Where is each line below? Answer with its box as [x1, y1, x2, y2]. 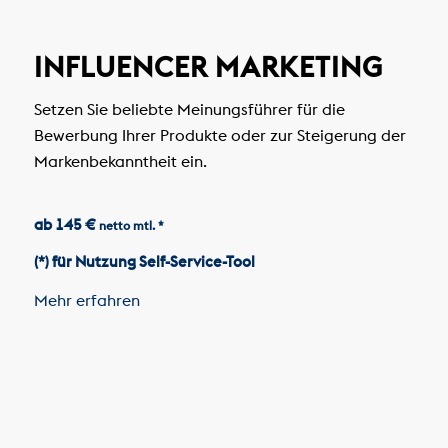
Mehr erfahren [33, 290, 144, 311]
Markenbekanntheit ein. [33, 150, 207, 171]
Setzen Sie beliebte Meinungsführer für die [33, 98, 345, 119]
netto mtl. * [98, 217, 164, 233]
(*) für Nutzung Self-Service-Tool [33, 252, 255, 272]
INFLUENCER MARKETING [33, 49, 383, 86]
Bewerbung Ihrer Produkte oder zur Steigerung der [33, 124, 406, 145]
